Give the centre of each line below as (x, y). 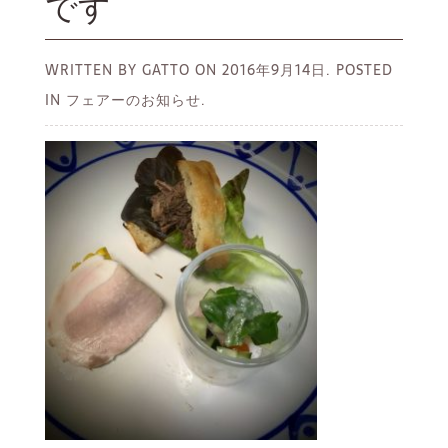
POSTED (362, 69)
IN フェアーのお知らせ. (125, 99)
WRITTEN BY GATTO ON (133, 69)
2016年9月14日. (276, 69)
